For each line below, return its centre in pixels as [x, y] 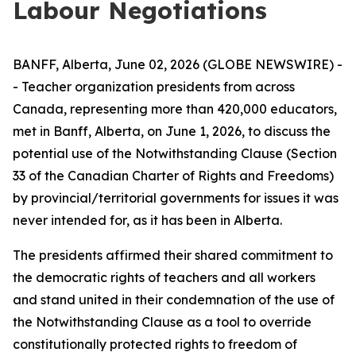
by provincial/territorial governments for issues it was [176, 198]
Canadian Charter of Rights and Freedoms [198, 176]
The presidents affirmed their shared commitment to [173, 255]
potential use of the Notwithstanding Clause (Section [175, 153]
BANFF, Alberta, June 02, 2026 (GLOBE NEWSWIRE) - [178, 64]
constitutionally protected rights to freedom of [155, 344]
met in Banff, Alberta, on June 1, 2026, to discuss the [172, 131]
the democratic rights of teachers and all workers [164, 277]
